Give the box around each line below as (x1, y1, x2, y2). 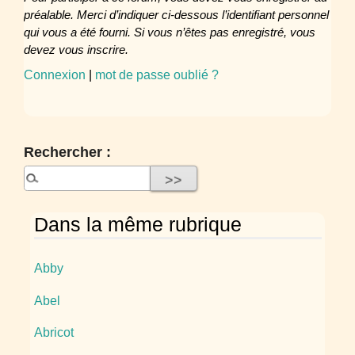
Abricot (33, 325, 74, 340)
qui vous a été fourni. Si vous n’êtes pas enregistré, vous (24, 26, 81, 40)
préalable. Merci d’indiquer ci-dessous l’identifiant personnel (24, 9, 110, 22)
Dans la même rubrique (33, 214, 242, 236)
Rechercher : (24, 143, 112, 160)
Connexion (24, 67, 86, 82)
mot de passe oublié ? (95, 67, 219, 82)
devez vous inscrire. (24, 44, 129, 57)
